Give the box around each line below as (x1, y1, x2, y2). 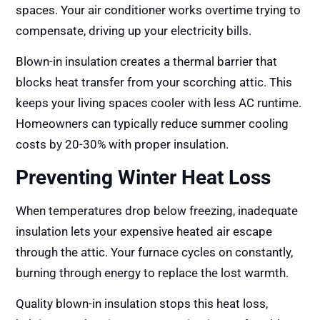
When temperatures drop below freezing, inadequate (16, 203, 299, 218)
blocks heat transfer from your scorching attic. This (16, 75, 293, 90)
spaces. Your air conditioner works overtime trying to (16, 3, 301, 18)
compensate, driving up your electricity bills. (16, 24, 252, 39)
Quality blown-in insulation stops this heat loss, (16, 296, 269, 311)
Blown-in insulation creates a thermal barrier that (16, 54, 278, 69)
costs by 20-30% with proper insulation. (16, 137, 229, 152)
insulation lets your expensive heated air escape (16, 224, 273, 239)
